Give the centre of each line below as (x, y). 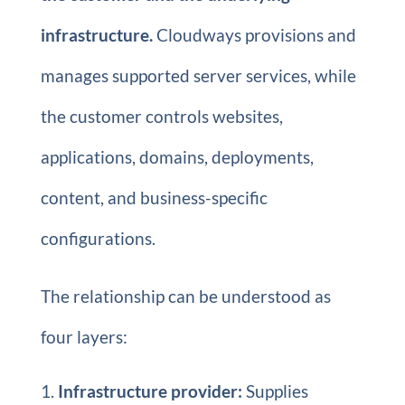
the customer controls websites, (161, 116)
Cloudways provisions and (254, 35)
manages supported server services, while (198, 75)
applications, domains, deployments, (177, 157)
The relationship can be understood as (185, 296)
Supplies (275, 391)
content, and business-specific (154, 198)
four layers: (84, 337)
